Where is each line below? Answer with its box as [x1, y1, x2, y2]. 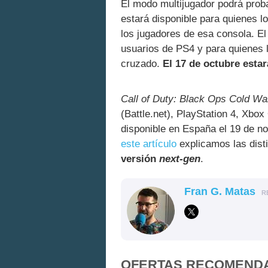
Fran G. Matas [184, 185, 255, 197]
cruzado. [121, 58, 163, 70]
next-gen [159, 153, 200, 165]
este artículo [121, 138, 176, 150]
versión [121, 153, 159, 165]
